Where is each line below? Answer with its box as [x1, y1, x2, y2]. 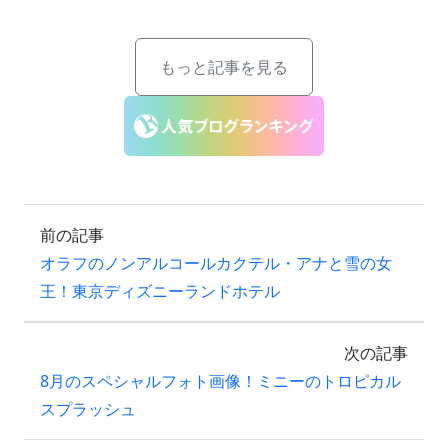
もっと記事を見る [160, 56, 288, 79]
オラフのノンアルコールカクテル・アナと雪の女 [40, 252, 392, 275]
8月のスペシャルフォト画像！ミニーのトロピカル [40, 370, 401, 393]
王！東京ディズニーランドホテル [40, 280, 280, 303]
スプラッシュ [40, 398, 136, 421]
